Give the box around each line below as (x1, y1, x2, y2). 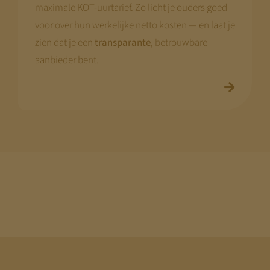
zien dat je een (34, 35, 95, 50)
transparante (94, 35, 151, 50)
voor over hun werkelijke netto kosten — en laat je (34, 17, 235, 33)
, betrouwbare (150, 35, 207, 50)
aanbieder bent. (34, 52, 99, 67)
